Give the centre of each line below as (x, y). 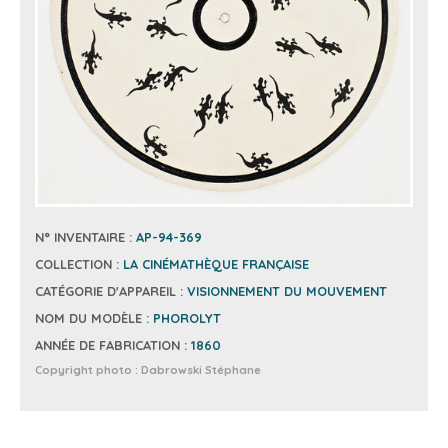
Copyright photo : (88, 369)
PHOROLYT (187, 317)
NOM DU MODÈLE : (94, 317)
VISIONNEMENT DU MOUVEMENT (287, 290)
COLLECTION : (79, 263)
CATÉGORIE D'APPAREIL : (111, 290)
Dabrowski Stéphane (201, 369)
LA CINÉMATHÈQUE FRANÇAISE (216, 263)
